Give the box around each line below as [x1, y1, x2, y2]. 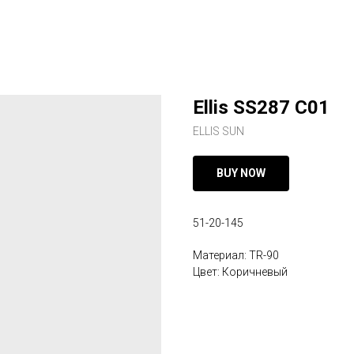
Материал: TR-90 [193, 249, 279, 262]
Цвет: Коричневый [193, 265, 288, 278]
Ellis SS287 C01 [193, 96, 330, 119]
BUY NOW [217, 167, 265, 179]
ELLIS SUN [193, 125, 244, 137]
